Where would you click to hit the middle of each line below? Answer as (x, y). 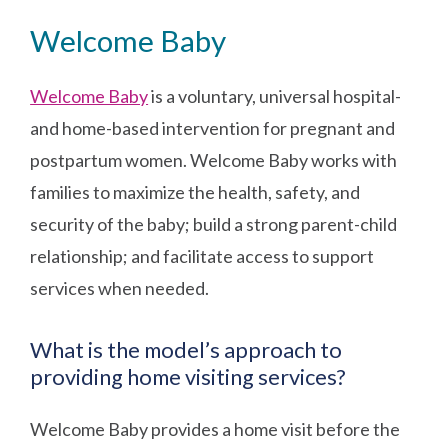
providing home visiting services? (188, 376)
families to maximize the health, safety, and (195, 191)
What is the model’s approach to (186, 349)
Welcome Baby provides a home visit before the (215, 428)
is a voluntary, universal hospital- (275, 95)
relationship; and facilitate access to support (202, 255)
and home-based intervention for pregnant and (213, 127)
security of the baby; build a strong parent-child (214, 223)
